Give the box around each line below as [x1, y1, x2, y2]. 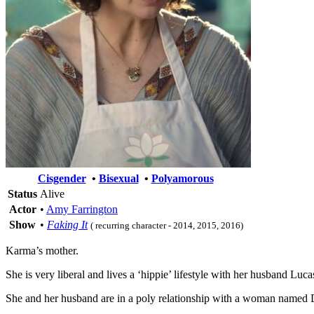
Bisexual [98, 172, 139, 184]
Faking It [47, 218, 88, 231]
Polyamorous [151, 172, 214, 184]
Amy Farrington [46, 203, 118, 215]
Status [8, 187, 37, 200]
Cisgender [37, 172, 86, 184]
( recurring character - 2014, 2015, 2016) [90, 219, 243, 231]
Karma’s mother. [6, 244, 78, 257]
